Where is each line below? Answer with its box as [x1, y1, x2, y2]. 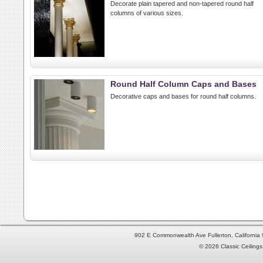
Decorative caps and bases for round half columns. [110, 93, 256, 100]
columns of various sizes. [110, 9, 183, 16]
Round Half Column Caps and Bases [110, 79, 257, 89]
